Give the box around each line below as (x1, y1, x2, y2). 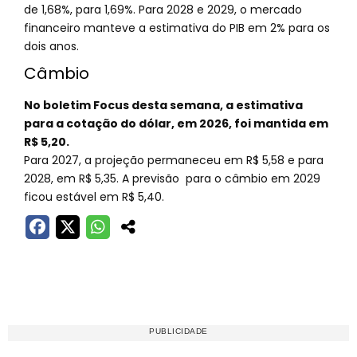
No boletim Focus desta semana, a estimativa (24, 97, 303, 113)
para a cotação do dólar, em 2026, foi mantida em (24, 116, 328, 131)
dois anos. (24, 38, 79, 54)
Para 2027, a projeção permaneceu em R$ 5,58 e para (24, 152, 324, 168)
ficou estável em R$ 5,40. (24, 189, 164, 205)
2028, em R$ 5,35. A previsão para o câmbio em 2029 (24, 171, 320, 186)
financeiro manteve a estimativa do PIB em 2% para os (24, 20, 330, 36)
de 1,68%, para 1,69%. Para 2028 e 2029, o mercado (24, 2, 302, 18)
